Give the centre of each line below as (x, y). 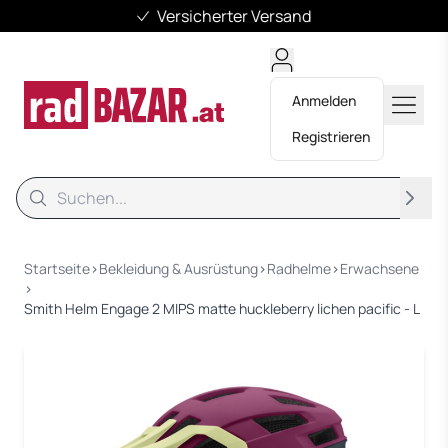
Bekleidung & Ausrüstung (178, 268)
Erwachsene (379, 268)
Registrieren (331, 136)
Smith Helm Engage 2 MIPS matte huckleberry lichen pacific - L (222, 308)
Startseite (57, 268)
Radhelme (299, 268)
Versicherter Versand (234, 16)
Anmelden (324, 100)
